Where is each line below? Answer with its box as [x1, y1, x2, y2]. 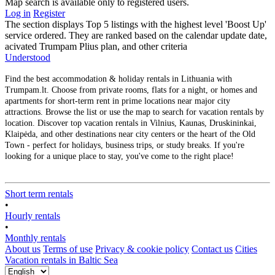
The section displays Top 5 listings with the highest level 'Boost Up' [5, 19, 266, 30]
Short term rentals [5, 188, 73, 199]
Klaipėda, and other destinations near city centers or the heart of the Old [5, 130, 255, 139]
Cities [235, 244, 257, 255]
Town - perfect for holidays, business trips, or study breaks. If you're [5, 141, 244, 150]
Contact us [192, 244, 233, 255]
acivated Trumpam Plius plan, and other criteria [5, 41, 187, 52]
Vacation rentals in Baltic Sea [5, 255, 118, 266]
